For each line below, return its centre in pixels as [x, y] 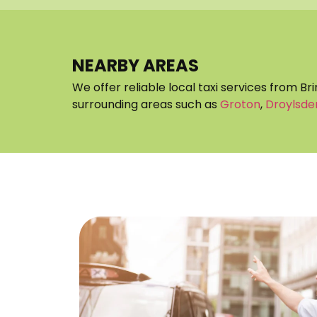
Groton [240, 104]
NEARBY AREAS [136, 65]
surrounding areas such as [146, 104]
